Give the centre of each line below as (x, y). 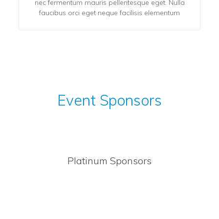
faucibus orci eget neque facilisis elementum (109, 12)
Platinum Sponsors (109, 160)
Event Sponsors (109, 100)
